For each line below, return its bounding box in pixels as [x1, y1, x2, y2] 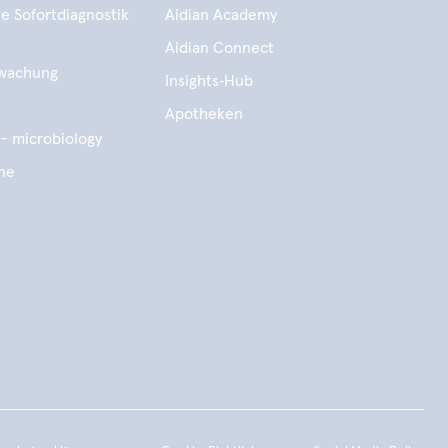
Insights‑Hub [164, 73, 253, 89]
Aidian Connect [164, 40, 274, 56]
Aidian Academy [164, 7, 277, 23]
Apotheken [164, 106, 243, 122]
